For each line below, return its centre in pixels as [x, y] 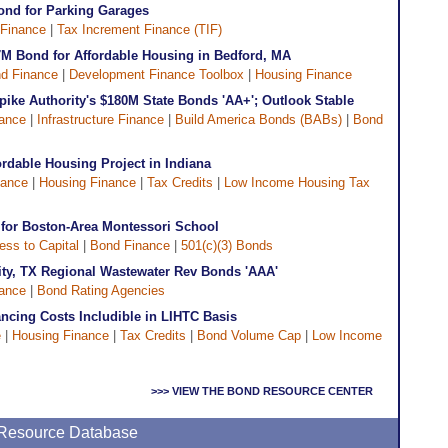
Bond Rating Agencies [101, 290]
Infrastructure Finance [100, 119]
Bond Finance [130, 245]
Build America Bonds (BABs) [258, 119]
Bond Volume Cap [249, 335]
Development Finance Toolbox [156, 74]
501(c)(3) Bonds [227, 245]
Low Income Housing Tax [297, 182]
